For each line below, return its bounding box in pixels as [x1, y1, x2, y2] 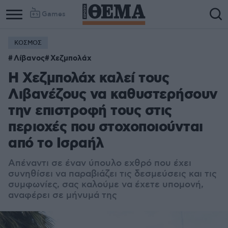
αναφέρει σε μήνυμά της [8, 190, 117, 201]
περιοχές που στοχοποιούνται [8, 118, 203, 137]
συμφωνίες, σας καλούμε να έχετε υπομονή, [8, 179, 204, 190]
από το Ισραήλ [8, 134, 104, 153]
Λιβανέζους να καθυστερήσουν [8, 85, 218, 104]
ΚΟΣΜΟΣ [14, 39, 42, 47]
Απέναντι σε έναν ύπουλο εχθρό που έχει [8, 158, 191, 169]
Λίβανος [14, 53, 45, 64]
